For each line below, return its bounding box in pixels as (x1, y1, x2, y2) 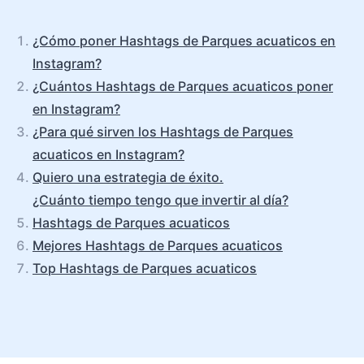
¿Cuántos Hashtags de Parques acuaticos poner (32, 78, 333, 94)
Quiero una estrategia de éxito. (32, 169, 223, 185)
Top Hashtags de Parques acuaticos (32, 260, 257, 276)
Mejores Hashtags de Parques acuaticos (32, 237, 283, 253)
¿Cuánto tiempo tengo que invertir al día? (32, 192, 288, 208)
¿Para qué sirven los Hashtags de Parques (32, 123, 293, 140)
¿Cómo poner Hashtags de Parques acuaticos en (32, 32, 336, 49)
